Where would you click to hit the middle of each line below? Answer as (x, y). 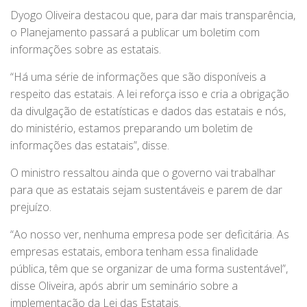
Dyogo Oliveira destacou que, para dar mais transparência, (153, 15)
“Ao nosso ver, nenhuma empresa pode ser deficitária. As (150, 235)
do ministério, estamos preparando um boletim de (132, 128)
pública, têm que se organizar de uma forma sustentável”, (149, 269)
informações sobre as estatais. (86, 50)
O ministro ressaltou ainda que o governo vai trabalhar (143, 173)
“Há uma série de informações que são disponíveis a (138, 77)
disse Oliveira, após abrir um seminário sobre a (124, 286)
